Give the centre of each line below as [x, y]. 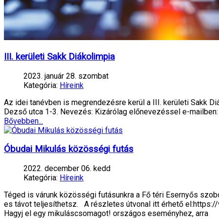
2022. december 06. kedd [67, 169]
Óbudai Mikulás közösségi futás [69, 149]
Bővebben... [23, 121]
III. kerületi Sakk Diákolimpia [59, 56]
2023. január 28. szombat [66, 76]
